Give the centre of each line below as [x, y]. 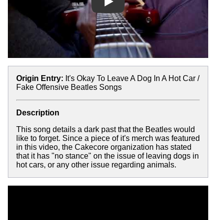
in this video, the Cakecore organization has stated [104, 147]
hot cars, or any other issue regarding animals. [96, 165]
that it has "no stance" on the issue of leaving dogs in [108, 156]
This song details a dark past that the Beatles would [106, 129]
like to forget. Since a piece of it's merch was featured [108, 138]
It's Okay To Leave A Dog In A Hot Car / [132, 78]
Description [38, 112]
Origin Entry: [40, 78]
